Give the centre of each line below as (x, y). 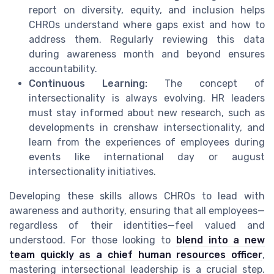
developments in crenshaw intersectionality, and (147, 128)
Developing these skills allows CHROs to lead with (137, 196)
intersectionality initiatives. (92, 172)
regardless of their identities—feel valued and (137, 226)
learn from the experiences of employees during (147, 143)
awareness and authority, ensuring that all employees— (137, 211)
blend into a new (220, 240)
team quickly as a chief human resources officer (136, 255)
